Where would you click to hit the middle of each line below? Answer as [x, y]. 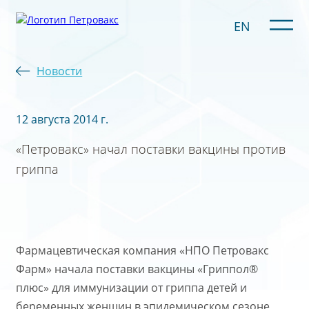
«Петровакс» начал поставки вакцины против [150, 148]
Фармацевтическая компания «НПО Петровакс [142, 251]
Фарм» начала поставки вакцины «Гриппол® [137, 269]
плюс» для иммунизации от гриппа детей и [131, 288]
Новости [60, 71]
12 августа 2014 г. [62, 120]
